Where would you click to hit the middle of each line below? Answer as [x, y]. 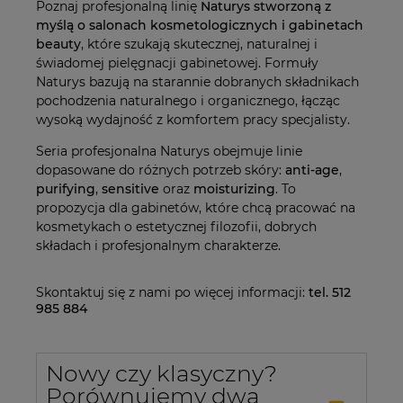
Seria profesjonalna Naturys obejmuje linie [169, 151]
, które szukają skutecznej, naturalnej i [199, 44]
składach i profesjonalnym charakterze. [158, 245]
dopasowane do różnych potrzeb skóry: [161, 170]
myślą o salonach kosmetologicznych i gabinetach [200, 25]
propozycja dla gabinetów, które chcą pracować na [196, 207]
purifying [66, 188]
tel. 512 [328, 292]
